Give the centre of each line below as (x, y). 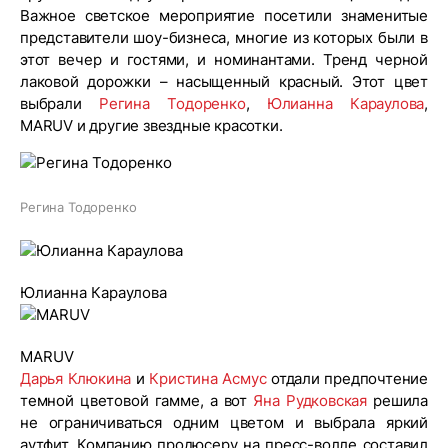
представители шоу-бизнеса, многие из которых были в (224, 37)
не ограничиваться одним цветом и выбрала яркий (224, 422)
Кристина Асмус (208, 378)
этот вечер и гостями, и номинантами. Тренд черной (224, 59)
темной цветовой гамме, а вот (137, 400)
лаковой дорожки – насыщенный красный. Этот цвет (224, 81)
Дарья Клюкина (76, 378)
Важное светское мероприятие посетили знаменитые (224, 15)
